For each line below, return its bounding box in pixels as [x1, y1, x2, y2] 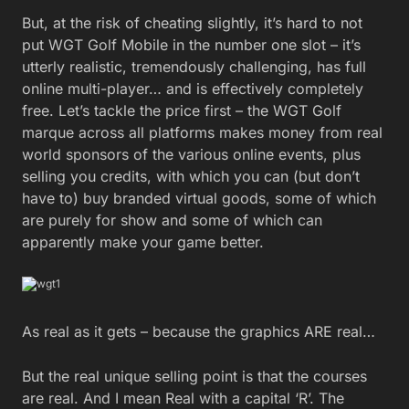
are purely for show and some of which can [22, 211, 322, 230]
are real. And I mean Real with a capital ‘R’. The [22, 388, 344, 407]
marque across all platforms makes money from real [22, 123, 383, 142]
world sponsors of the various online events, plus [22, 145, 361, 164]
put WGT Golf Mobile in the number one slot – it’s [22, 36, 361, 55]
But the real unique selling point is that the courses [22, 366, 367, 385]
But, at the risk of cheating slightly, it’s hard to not [22, 14, 362, 33]
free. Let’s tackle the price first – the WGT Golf [22, 101, 341, 121]
